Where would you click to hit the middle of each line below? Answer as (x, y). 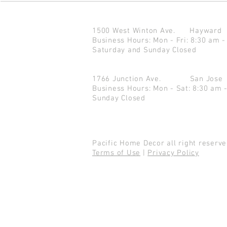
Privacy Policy (173, 153)
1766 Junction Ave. (141, 79)
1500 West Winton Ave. (141, 31)
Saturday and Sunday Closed (144, 50)
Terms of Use (116, 153)
